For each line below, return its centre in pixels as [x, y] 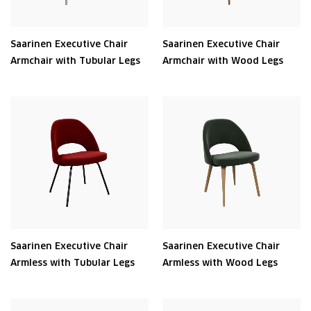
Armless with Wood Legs [220, 263]
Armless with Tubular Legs [73, 263]
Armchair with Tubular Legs [75, 61]
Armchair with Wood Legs [223, 61]
